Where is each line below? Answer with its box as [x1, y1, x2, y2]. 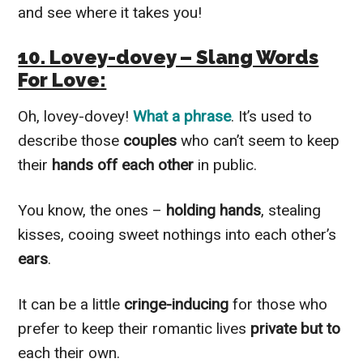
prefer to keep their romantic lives [18, 318, 251, 338]
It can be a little [18, 294, 121, 314]
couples [123, 130, 181, 150]
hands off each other [48, 155, 199, 174]
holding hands [166, 200, 262, 220]
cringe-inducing [120, 294, 229, 314]
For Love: [18, 67, 107, 92]
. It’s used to [231, 106, 313, 126]
